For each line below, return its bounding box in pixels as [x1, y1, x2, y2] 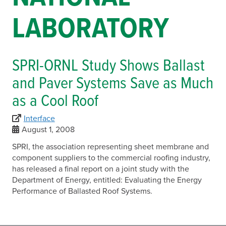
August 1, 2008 [21, 124, 75, 135]
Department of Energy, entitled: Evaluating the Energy [12, 175, 202, 185]
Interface [23, 113, 55, 124]
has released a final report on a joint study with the [12, 163, 189, 174]
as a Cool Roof [12, 91, 98, 112]
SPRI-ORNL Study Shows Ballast [12, 55, 205, 77]
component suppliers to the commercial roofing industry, [12, 152, 210, 163]
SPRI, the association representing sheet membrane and [12, 141, 209, 152]
